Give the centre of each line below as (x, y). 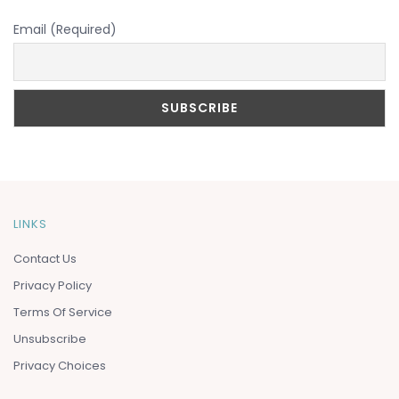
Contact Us (45, 258)
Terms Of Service (63, 312)
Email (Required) (65, 29)
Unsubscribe (50, 338)
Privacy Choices (60, 365)
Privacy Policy (53, 285)
